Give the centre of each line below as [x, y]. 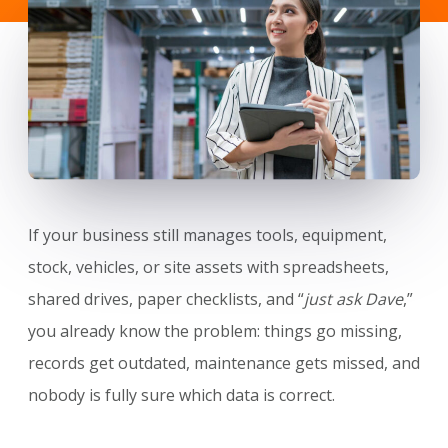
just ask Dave [353, 299]
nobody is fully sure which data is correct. [181, 395]
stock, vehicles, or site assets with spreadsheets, [208, 267]
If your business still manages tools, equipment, [207, 235]
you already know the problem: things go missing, [215, 331]
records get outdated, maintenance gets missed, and [224, 363]
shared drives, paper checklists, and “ [166, 299]
